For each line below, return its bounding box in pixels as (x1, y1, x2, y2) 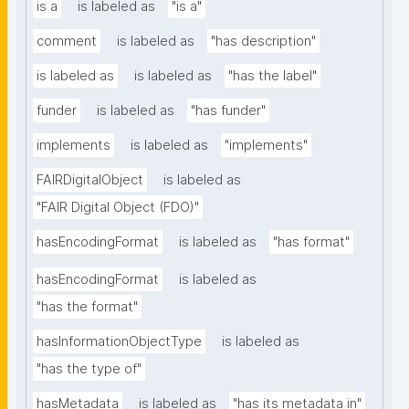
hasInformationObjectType (37, 333, 202, 351)
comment (37, 33, 97, 50)
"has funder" (191, 102, 266, 120)
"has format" (273, 234, 350, 251)
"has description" (211, 33, 316, 50)
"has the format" (37, 299, 138, 316)
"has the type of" (37, 361, 142, 378)
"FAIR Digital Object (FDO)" (37, 199, 199, 216)
